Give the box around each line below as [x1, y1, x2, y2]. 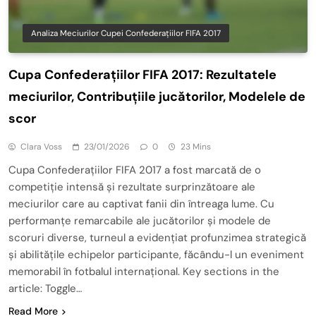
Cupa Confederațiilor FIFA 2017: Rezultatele [8, 66, 276, 83]
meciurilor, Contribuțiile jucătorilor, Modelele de [8, 87, 305, 105]
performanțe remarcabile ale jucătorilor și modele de [8, 213, 271, 228]
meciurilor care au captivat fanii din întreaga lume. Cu [8, 196, 274, 211]
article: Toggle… [8, 281, 82, 296]
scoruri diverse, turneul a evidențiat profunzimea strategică [8, 230, 306, 245]
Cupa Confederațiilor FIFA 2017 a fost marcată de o [8, 162, 261, 177]
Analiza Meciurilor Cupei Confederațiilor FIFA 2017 [31, 27, 221, 39]
